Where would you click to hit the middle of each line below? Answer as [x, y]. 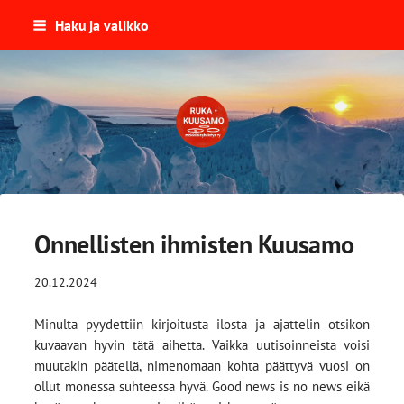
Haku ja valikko [101, 25]
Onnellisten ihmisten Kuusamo [194, 243]
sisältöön [34, 61]
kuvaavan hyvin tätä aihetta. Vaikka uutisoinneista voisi [202, 344]
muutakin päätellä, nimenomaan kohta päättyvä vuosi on [202, 365]
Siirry [24, 19]
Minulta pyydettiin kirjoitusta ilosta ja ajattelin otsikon [202, 324]
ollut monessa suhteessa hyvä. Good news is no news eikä [202, 386]
